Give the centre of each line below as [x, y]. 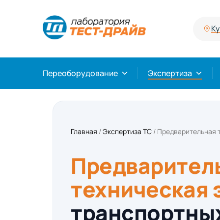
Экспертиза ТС [127, 132]
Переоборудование [80, 73]
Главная [84, 132]
